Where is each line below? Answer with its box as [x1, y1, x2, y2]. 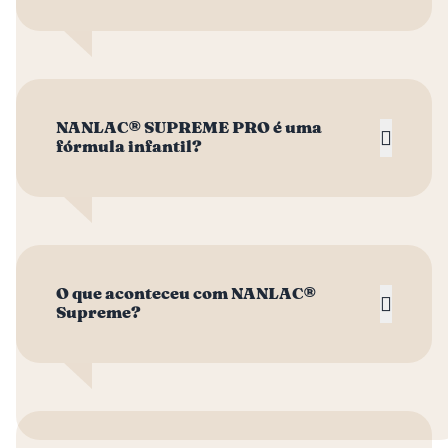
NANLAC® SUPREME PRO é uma [56, 120, 322, 137]
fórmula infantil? [56, 139, 202, 156]
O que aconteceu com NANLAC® [56, 286, 316, 303]
